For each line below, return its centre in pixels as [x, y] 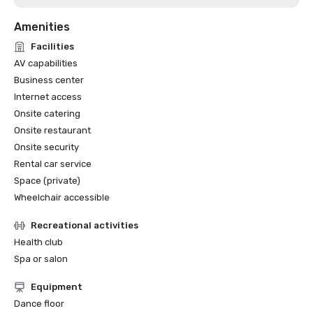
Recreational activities [85, 225]
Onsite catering [47, 114]
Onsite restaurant [52, 130]
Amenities [42, 27]
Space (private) [47, 181]
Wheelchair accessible [62, 197]
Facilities [52, 46]
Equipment [57, 287]
